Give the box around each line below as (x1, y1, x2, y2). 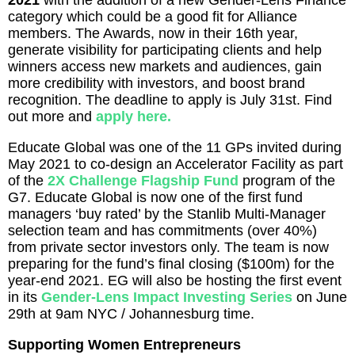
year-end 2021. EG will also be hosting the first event (8, 273, 342, 289)
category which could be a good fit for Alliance (8, 9, 297, 25)
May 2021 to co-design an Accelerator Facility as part (8, 156, 343, 173)
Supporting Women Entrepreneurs (8, 337, 241, 353)
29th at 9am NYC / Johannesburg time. (8, 306, 254, 323)
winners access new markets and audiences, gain (8, 59, 322, 75)
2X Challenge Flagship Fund (44, 173, 239, 189)
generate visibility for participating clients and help (8, 42, 322, 59)
